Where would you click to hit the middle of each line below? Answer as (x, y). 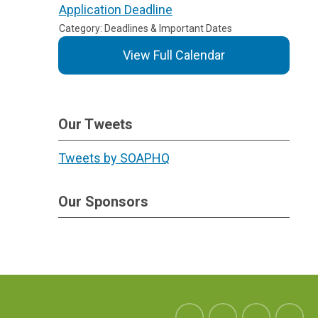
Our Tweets (96, 124)
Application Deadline (115, 10)
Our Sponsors (104, 202)
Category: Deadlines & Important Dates (145, 28)
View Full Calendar (174, 55)
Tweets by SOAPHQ (114, 158)
